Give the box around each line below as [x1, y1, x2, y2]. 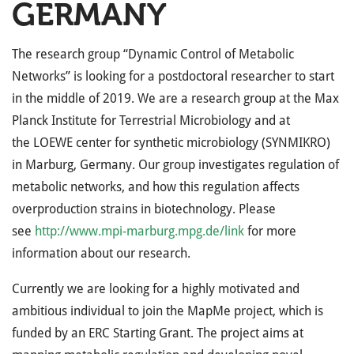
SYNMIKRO [265, 135, 326, 150]
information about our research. [12, 246, 190, 261]
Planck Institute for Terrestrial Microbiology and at [12, 113, 290, 128]
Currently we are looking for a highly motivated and [12, 281, 299, 296]
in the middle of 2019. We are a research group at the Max [12, 91, 339, 106]
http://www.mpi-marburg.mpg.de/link [35, 224, 244, 239]
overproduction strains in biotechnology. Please [12, 201, 276, 217]
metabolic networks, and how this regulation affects [12, 179, 299, 194]
